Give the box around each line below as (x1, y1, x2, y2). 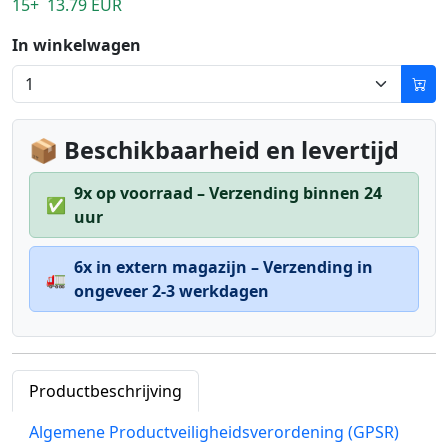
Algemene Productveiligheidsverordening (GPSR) (29, 421, 399, 443)
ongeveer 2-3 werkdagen (74, 280, 269, 302)
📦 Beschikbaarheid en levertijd (29, 134, 399, 166)
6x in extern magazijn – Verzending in (74, 256, 373, 278)
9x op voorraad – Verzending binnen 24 (74, 182, 382, 204)
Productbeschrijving (29, 380, 182, 402)
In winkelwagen (12, 34, 141, 56)
